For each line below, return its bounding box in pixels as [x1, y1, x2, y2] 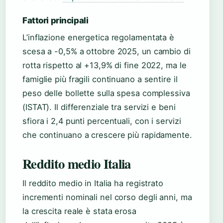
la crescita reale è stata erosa [22, 206, 136, 217]
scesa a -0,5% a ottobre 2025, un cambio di [22, 46, 191, 57]
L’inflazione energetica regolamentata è [22, 32, 175, 43]
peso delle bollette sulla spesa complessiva [22, 88, 190, 99]
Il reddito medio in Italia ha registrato [22, 178, 163, 189]
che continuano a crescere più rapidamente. [22, 130, 192, 140]
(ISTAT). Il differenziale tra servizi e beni [22, 102, 176, 112]
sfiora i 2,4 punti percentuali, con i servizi [22, 116, 181, 126]
